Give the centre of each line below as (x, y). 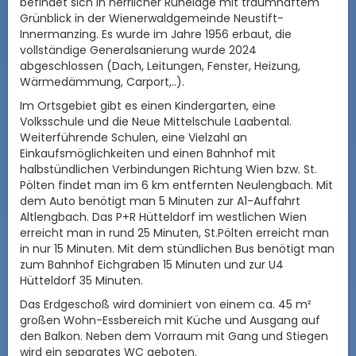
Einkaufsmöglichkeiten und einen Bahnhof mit (148, 153)
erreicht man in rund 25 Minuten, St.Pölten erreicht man (174, 232)
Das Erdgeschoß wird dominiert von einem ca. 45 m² (166, 304)
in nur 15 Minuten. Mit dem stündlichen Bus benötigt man (177, 248)
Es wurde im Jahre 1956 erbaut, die (197, 34)
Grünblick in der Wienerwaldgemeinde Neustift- (152, 18)
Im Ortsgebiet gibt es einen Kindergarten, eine (148, 105)
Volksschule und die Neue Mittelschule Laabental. (156, 121)
